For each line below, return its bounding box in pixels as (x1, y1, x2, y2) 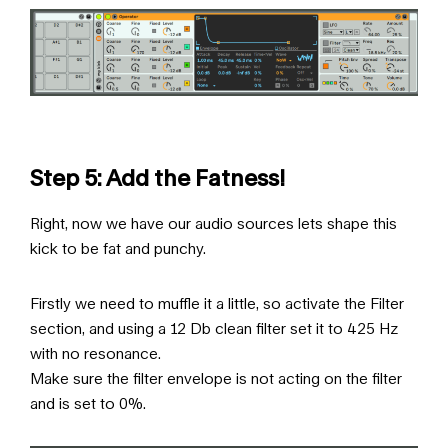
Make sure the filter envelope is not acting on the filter (30, 369, 402, 387)
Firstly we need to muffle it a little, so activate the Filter (30, 294, 404, 312)
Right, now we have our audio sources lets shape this (30, 214, 397, 232)
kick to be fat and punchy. (30, 239, 206, 257)
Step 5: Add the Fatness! (30, 164, 285, 191)
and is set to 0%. (30, 394, 146, 412)
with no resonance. (30, 344, 161, 362)
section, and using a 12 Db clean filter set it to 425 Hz (30, 319, 398, 337)
